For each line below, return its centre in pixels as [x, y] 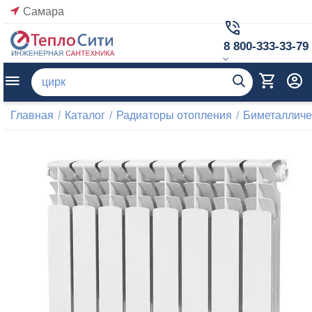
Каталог [85, 115]
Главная [32, 115]
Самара [44, 11]
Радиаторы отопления [174, 115]
